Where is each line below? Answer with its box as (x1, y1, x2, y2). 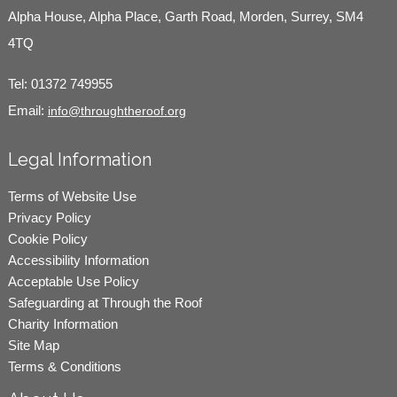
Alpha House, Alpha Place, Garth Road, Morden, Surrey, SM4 (7, 9, 363, 25)
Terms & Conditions (7, 358, 121, 374)
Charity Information (7, 315, 118, 331)
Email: (7, 102, 48, 118)
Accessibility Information (7, 252, 149, 268)
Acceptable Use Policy (7, 273, 139, 289)
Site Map (7, 337, 59, 353)
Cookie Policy (7, 230, 88, 246)
